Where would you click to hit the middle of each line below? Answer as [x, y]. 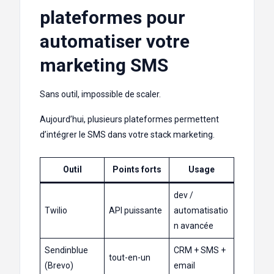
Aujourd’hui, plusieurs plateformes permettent [129, 120]
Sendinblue [66, 250]
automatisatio [201, 211]
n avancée [194, 226]
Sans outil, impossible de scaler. [100, 94]
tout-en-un [130, 258]
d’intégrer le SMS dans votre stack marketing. [127, 135]
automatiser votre [115, 42]
